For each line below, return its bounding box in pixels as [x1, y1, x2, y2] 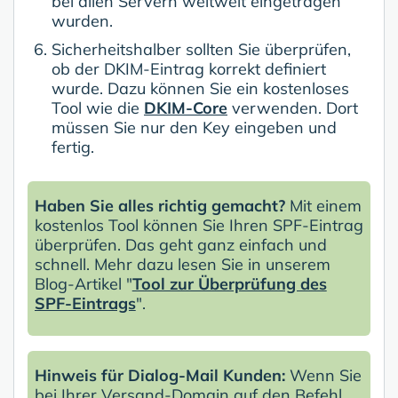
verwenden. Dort [227, 97, 358, 118]
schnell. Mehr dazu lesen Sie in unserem [34, 253, 330, 275]
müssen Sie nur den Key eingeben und [52, 116, 337, 138]
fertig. [52, 136, 94, 157]
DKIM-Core [144, 97, 227, 118]
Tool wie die [52, 97, 144, 118]
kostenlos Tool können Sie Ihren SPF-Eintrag [34, 214, 363, 235]
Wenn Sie [284, 364, 362, 386]
